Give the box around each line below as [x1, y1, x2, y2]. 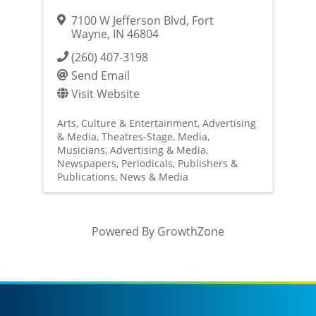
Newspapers [56, 157, 116, 171]
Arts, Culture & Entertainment [56, 116, 197, 130]
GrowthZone [157, 224, 224, 239]
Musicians [56, 143, 105, 157]
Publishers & [177, 157, 238, 171]
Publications [56, 170, 115, 184]
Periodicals [121, 157, 173, 171]
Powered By [91, 224, 157, 239]
